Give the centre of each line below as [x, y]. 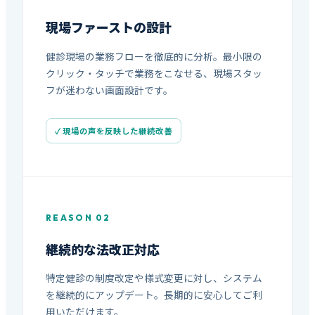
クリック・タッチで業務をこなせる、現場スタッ [154, 73]
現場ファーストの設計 [109, 27]
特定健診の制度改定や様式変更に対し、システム [154, 278]
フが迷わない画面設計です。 [109, 90]
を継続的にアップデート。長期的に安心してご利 [154, 295]
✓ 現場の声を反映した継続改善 [114, 130]
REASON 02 [78, 217]
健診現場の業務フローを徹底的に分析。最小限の [154, 57]
